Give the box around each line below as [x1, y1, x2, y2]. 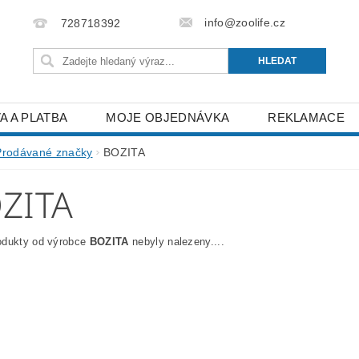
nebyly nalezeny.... [128, 236, 225, 248]
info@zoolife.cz [204, 16, 286, 29]
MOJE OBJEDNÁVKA [106, 111, 230, 124]
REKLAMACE [268, 111, 345, 124]
